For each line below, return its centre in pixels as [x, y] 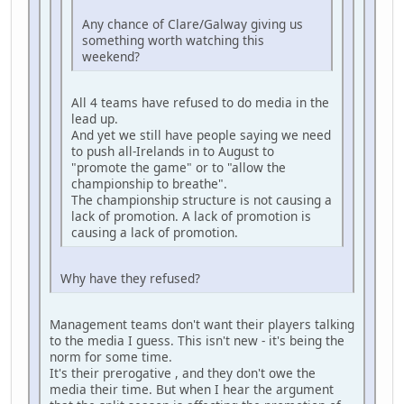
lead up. [95, 119]
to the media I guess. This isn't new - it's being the [197, 341]
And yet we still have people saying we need [201, 135]
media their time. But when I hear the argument [192, 390]
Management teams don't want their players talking [202, 325]
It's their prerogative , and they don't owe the [183, 373]
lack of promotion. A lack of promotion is [191, 216]
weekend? [111, 57]
